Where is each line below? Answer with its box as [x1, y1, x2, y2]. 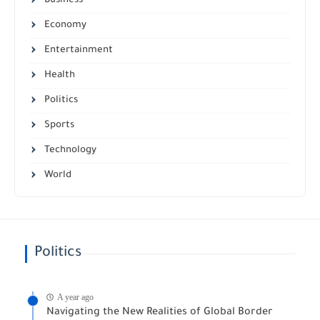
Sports [41, 120, 75, 131]
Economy [41, 20, 87, 31]
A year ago [57, 291, 94, 302]
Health [41, 70, 76, 81]
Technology [41, 145, 97, 156]
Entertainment [41, 45, 114, 56]
